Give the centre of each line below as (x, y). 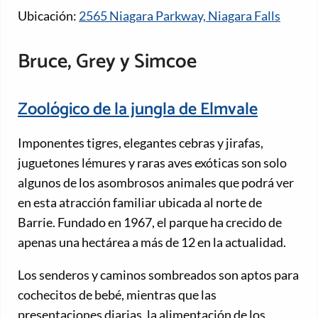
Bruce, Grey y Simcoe (107, 61)
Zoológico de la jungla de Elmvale (138, 110)
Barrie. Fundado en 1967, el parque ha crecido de (150, 222)
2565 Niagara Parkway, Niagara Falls (180, 16)
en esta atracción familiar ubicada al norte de (140, 202)
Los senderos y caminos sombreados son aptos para (158, 274)
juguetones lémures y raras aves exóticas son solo (152, 162)
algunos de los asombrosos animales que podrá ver (156, 182)
